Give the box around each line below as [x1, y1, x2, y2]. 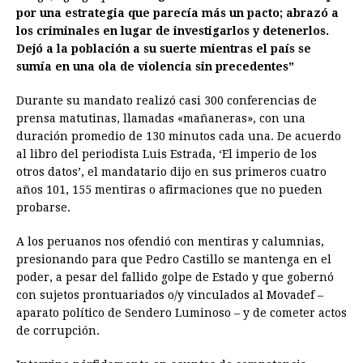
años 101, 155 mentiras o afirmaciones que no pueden [16, 182, 322, 196]
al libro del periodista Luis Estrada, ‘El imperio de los [16, 147, 317, 160]
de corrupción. [16, 323, 100, 337]
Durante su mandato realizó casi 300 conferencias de [16, 93, 317, 107]
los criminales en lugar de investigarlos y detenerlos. [16, 23, 329, 37]
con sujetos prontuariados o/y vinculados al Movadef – [16, 288, 323, 301]
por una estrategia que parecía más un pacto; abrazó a [16, 6, 339, 19]
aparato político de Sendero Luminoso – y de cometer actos [16, 305, 347, 319]
